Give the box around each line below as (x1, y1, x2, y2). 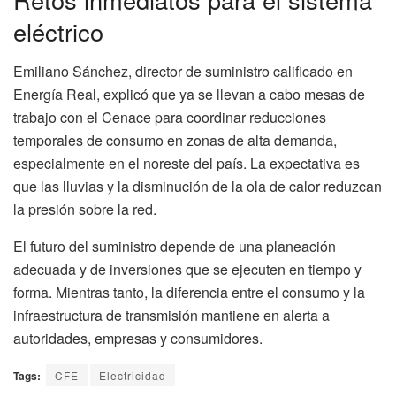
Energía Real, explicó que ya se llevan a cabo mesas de (13, 83, 365, 104)
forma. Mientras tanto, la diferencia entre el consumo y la (13, 281, 365, 302)
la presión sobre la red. (13, 198, 156, 219)
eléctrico (13, 14, 103, 49)
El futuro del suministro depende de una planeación (13, 235, 336, 256)
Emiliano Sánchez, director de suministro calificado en (13, 60, 353, 81)
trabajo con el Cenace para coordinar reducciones (13, 106, 326, 127)
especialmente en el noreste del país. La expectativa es (13, 152, 360, 173)
